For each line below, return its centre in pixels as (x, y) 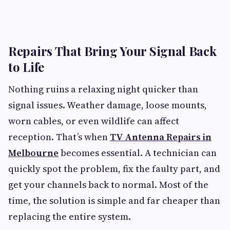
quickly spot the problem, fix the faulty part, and (114, 169)
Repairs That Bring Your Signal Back (112, 51)
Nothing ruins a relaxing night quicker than (103, 89)
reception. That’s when (59, 137)
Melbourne (33, 153)
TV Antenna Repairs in (161, 137)
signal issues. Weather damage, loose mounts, (108, 105)
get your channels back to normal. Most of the (108, 185)
